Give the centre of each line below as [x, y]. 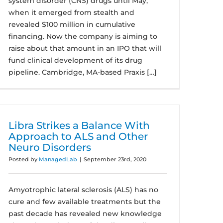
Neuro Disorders [50, 147]
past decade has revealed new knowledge [85, 214]
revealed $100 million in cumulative [72, 24]
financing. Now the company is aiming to [83, 36]
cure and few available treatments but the [85, 202]
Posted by [24, 159]
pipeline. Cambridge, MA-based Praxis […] [83, 72]
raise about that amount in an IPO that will [85, 48]
